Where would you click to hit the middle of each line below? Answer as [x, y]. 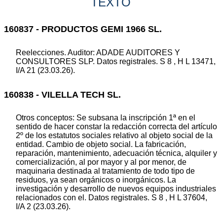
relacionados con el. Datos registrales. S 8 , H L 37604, [111, 198]
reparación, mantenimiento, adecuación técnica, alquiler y [116, 153]
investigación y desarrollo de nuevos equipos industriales [116, 189]
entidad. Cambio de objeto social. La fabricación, [101, 145]
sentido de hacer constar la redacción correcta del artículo [116, 127]
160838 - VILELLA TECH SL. [62, 94]
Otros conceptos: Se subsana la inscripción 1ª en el [106, 118]
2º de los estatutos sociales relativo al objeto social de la [114, 136]
